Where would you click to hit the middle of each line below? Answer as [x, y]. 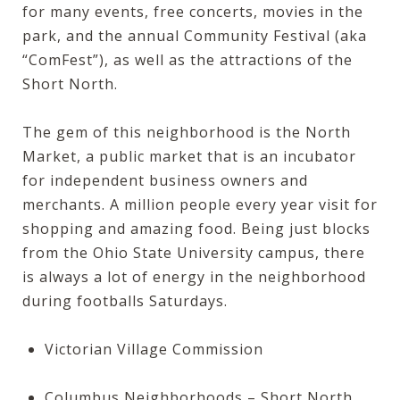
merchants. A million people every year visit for [200, 204]
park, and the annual [103, 35]
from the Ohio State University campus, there [194, 252]
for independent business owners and [165, 180]
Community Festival [257, 35]
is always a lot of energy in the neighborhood [194, 276]
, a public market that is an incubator [217, 156]
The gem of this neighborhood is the [164, 132]
